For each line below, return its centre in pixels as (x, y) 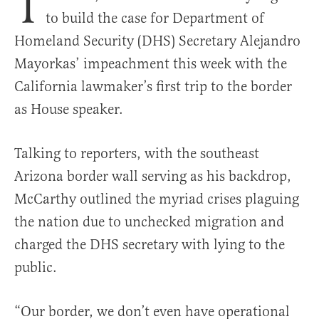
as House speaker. (69, 110)
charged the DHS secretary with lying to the (150, 245)
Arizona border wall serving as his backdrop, (153, 177)
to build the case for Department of (155, 19)
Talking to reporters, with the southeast (137, 154)
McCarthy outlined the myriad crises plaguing (157, 199)
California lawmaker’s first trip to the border (153, 87)
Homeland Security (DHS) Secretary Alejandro (157, 41)
